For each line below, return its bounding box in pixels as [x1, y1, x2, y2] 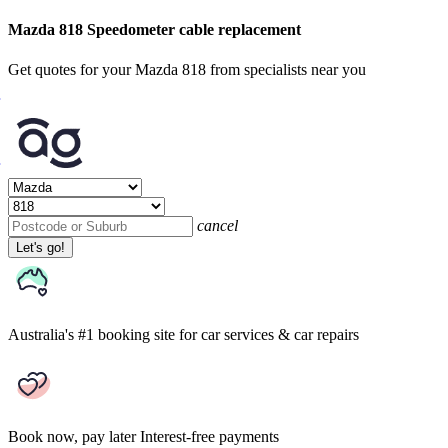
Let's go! [16, 239, 65, 255]
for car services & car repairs [179, 325, 359, 343]
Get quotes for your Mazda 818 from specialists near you [8, 60, 366, 78]
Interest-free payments [140, 427, 279, 445]
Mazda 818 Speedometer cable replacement [8, 21, 301, 39]
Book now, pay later [8, 427, 136, 445]
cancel [197, 216, 238, 234]
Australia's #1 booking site [8, 325, 175, 343]
